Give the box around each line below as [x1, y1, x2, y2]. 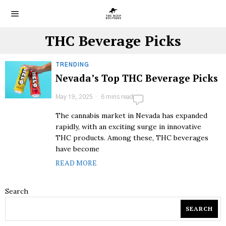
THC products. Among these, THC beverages [55, 133, 208, 142]
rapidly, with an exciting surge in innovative [55, 122, 201, 131]
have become [55, 144, 99, 153]
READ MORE [55, 158, 97, 167]
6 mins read [99, 94, 133, 100]
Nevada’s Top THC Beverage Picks [55, 72, 218, 84]
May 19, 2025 [55, 94, 93, 100]
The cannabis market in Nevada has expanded [55, 111, 207, 120]
